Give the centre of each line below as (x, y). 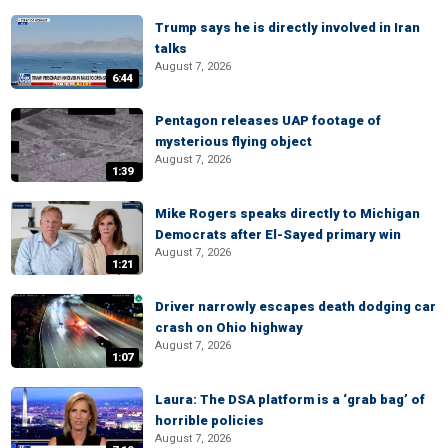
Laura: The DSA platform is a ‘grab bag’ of (290, 399)
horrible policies (209, 420)
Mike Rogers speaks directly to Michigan (287, 213)
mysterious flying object (233, 141)
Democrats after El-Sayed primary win (278, 234)
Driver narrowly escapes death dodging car (295, 306)
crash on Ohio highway (229, 327)
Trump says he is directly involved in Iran (287, 27)
